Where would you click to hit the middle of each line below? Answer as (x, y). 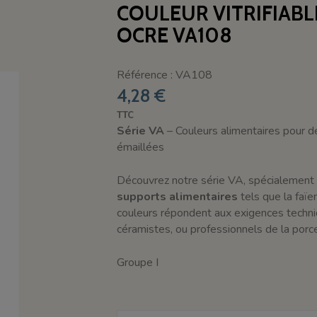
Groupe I (137, 262)
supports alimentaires (177, 196)
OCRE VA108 (174, 35)
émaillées (140, 147)
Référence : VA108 (164, 75)
